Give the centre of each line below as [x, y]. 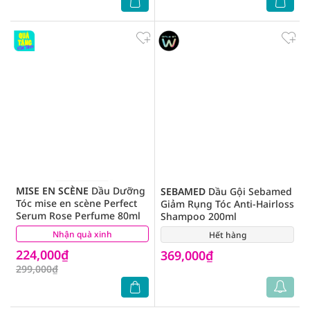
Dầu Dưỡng [117, 191]
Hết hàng [227, 235]
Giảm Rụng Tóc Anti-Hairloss [227, 204]
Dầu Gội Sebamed [249, 191]
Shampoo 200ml [199, 216]
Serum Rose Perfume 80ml [78, 216]
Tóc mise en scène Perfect [76, 203]
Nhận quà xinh [82, 234]
